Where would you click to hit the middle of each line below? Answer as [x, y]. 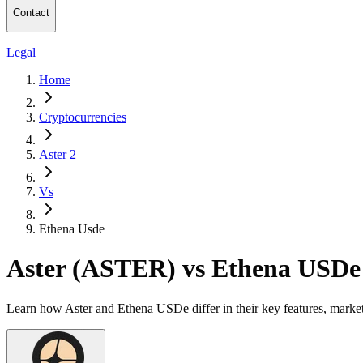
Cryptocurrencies [83, 117]
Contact [31, 13]
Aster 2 [58, 154]
